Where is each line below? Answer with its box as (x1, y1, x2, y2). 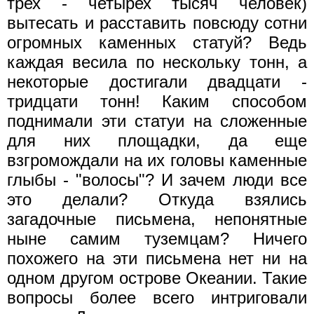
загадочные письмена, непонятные (7, 209, 307, 228)
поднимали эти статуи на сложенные (7, 111, 307, 130)
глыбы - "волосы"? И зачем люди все (7, 170, 307, 189)
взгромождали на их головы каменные (7, 150, 307, 170)
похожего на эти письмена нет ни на (7, 248, 307, 268)
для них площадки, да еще (7, 130, 307, 150)
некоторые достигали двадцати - (7, 71, 307, 91)
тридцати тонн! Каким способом (7, 91, 307, 111)
